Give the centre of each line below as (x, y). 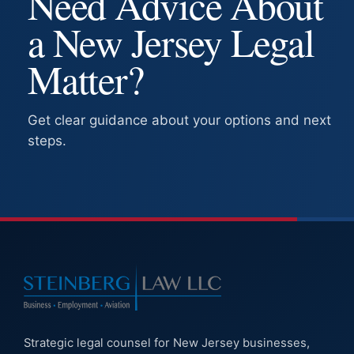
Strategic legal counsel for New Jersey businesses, (167, 343)
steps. (47, 140)
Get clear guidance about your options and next (179, 120)
